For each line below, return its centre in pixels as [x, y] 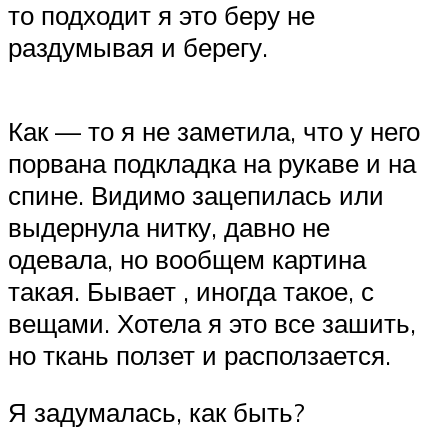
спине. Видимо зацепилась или [196, 194]
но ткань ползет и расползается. [199, 354]
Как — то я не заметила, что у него [214, 130]
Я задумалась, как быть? [156, 412]
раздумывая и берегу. [138, 47]
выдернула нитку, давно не [169, 226]
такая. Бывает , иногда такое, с [191, 290]
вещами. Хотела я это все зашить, [212, 322]
